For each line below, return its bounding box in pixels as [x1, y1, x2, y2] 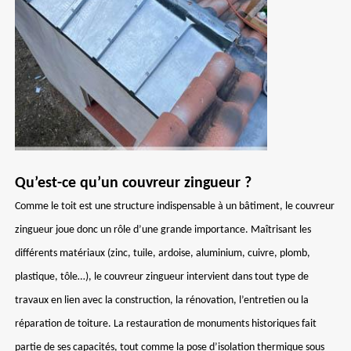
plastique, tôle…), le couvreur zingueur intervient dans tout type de [15, 271, 309, 283]
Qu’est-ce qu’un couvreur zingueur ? [15, 175, 251, 191]
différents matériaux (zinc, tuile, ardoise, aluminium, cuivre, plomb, [15, 248, 310, 259]
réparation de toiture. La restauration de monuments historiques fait [15, 318, 317, 330]
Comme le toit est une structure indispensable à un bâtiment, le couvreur [15, 201, 335, 212]
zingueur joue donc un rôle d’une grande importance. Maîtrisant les [15, 224, 311, 236]
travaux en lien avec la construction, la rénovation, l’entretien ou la [15, 295, 309, 306]
